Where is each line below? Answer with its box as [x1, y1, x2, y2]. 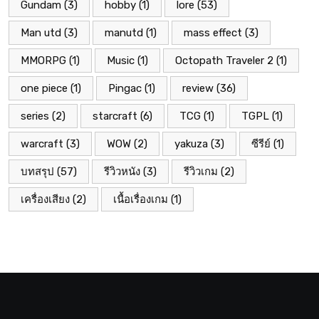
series [21, 109, 49, 122]
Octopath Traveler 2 [175, 53, 273, 67]
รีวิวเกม [184, 164, 218, 178]
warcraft [21, 137, 63, 150]
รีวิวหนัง [104, 164, 140, 178]
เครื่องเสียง [21, 192, 70, 206]
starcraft [93, 109, 137, 122]
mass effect [184, 26, 242, 39]
